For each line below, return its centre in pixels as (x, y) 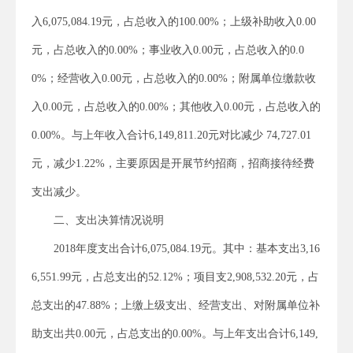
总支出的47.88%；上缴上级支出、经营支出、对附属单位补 (176, 305)
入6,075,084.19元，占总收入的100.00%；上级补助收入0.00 (174, 21)
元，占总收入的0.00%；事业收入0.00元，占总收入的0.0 (168, 50)
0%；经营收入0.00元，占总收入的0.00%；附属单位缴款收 (174, 78)
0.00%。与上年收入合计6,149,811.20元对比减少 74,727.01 (171, 135)
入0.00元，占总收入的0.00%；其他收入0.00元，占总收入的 (176, 106)
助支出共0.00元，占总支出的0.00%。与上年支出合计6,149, (175, 333)
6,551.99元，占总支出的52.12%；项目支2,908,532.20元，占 (175, 277)
